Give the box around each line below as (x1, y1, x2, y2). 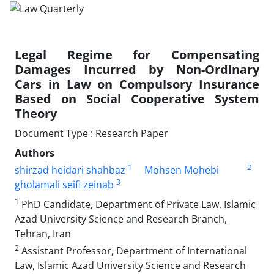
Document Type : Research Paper (15, 126, 168, 140)
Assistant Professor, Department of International (19, 243, 247, 257)
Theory (15, 105, 57, 122)
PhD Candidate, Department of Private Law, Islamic (19, 197, 256, 211)
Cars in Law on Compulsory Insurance (15, 75, 259, 92)
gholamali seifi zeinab (15, 177, 114, 191)
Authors (15, 146, 54, 160)
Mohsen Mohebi (144, 163, 219, 177)
